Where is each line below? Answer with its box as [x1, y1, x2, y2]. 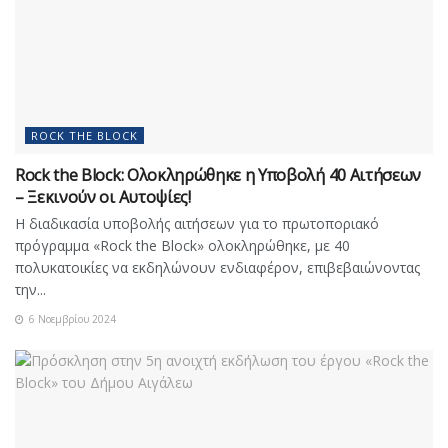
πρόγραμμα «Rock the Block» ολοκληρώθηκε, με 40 [15, 235, 350, 255]
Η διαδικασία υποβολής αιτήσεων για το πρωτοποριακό [15, 213, 379, 233]
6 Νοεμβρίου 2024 [26, 311, 116, 326]
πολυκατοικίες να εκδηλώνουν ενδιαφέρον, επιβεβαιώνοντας [15, 257, 420, 277]
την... [15, 279, 46, 299]
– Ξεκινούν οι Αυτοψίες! [15, 185, 191, 208]
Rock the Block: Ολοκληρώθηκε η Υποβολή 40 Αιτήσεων [15, 163, 421, 186]
